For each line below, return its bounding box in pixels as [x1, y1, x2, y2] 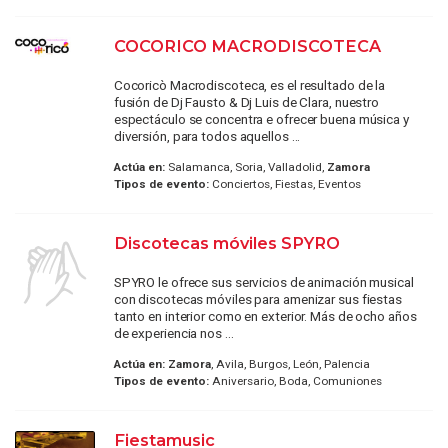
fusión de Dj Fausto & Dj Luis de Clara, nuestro [113, 93, 380, 110]
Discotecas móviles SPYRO [113, 232, 340, 253]
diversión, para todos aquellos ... [113, 127, 301, 144]
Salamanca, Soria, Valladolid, [164, 159, 327, 174]
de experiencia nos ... [113, 324, 234, 341]
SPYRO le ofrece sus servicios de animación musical [113, 273, 414, 290]
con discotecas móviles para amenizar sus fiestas [113, 290, 402, 307]
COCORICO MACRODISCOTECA [113, 35, 381, 56]
